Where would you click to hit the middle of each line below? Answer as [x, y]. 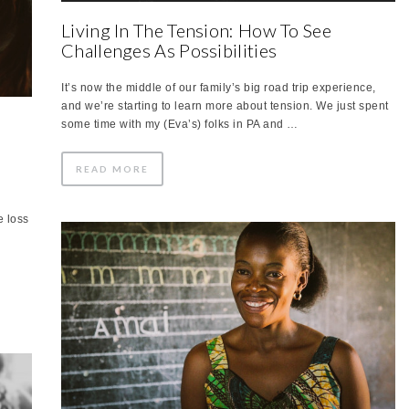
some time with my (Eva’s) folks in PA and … [180, 124]
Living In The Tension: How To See [196, 30]
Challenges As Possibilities [169, 50]
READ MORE [112, 168]
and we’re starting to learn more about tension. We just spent [225, 105]
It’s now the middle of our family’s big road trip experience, [219, 87]
